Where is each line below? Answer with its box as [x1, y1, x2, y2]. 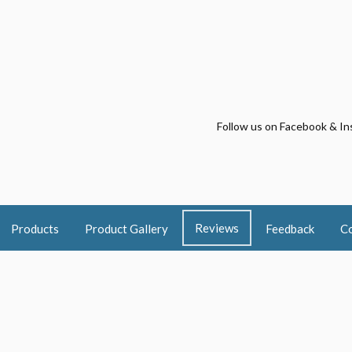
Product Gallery [84, 221, 168, 236]
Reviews [194, 220, 239, 235]
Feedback [265, 221, 314, 236]
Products [10, 221, 59, 236]
